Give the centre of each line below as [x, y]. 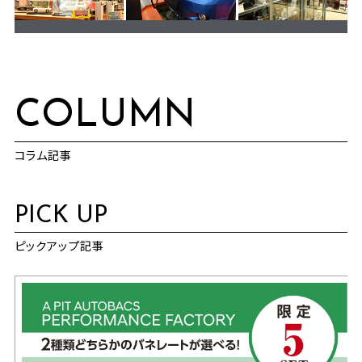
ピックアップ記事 [59, 246]
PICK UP [61, 217]
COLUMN [105, 117]
